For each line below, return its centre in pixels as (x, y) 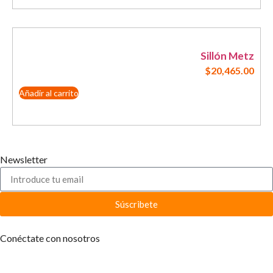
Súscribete (136, 204)
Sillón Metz (227, 55)
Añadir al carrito (49, 93)
